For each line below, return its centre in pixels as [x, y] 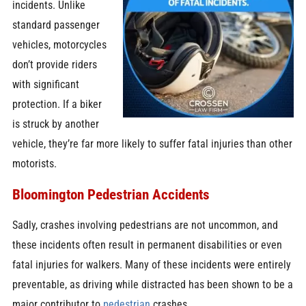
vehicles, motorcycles [59, 44]
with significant [45, 84]
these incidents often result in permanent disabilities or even [147, 245]
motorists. [34, 163]
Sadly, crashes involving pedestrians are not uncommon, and [145, 225]
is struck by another [55, 124]
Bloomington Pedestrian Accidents [111, 195]
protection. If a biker [57, 104]
